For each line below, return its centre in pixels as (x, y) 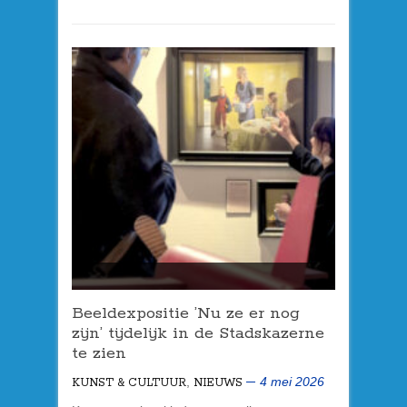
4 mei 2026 (292, 382)
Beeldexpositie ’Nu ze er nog (186, 314)
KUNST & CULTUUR (129, 383)
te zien (99, 354)
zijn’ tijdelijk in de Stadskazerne (198, 334)
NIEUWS (218, 383)
